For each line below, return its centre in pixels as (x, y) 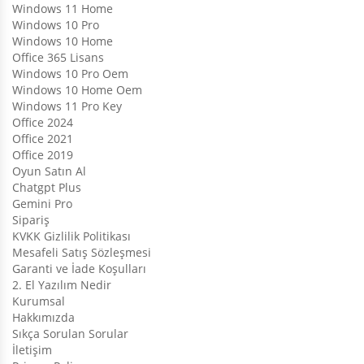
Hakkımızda (43, 317)
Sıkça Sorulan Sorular (70, 333)
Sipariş (31, 219)
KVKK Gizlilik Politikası (71, 236)
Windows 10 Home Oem (77, 89)
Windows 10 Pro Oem (70, 73)
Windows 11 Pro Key (67, 106)
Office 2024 (43, 122)
